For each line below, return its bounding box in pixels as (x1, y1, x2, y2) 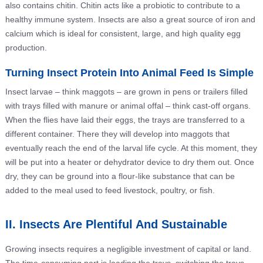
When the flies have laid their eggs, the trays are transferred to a (5, 115, 245, 125)
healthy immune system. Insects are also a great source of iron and (5, 15, 255, 25)
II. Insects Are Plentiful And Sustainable (5, 218, 227, 231)
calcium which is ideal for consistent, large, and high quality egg (5, 29, 241, 39)
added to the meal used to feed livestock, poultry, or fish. (5, 186, 215, 195)
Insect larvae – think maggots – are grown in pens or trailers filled (5, 87, 248, 97)
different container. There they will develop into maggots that (5, 129, 230, 139)
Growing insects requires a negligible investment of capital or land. (5, 244, 251, 254)
